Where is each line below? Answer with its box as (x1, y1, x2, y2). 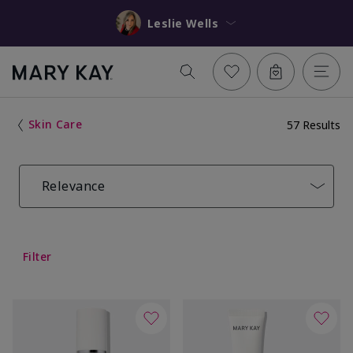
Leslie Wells (185, 15, 218, 31)
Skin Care (28, 116, 82, 132)
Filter (23, 248, 52, 264)
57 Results (287, 117, 340, 132)
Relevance (42, 176, 106, 195)
